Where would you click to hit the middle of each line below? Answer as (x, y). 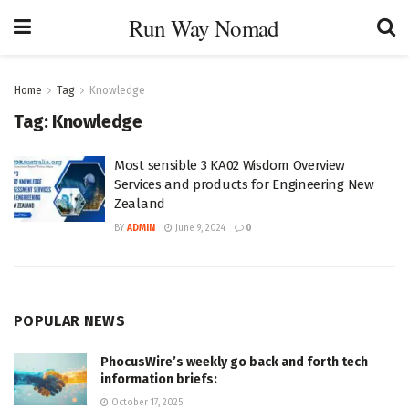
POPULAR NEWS (69, 321)
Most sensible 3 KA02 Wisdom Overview (230, 165)
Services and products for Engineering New (244, 184)
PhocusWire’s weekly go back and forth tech (234, 362)
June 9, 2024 (199, 228)
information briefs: (159, 379)
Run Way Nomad (204, 27)
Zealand (140, 204)
